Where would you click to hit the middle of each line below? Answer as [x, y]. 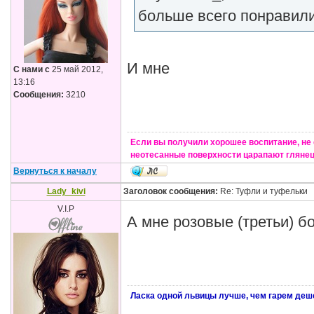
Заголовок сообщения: [171, 191]
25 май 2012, [76, 69]
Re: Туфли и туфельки [263, 191]
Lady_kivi [66, 191]
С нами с [32, 69]
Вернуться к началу [55, 171]
